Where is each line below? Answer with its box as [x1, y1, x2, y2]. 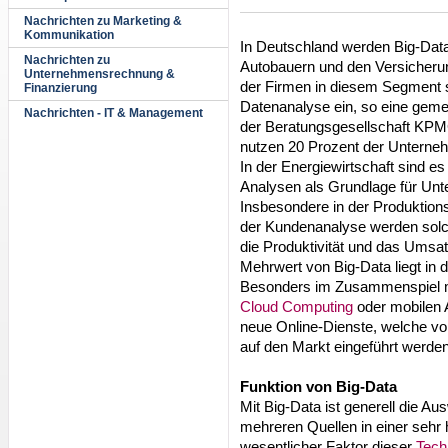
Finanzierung [24, 81, 97, 95]
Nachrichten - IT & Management [24, 106, 203, 120]
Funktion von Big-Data [240, 377, 397, 395]
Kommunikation [24, 28, 114, 42]
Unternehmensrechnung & [24, 67, 175, 81]
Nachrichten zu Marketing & [24, 14, 182, 28]
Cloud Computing [240, 297, 353, 315]
